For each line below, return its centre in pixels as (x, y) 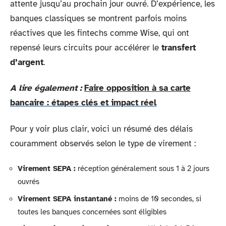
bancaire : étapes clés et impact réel (83, 103)
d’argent (27, 62)
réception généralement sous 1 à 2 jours (143, 168)
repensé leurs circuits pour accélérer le (86, 47)
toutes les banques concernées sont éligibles (92, 212)
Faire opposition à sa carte (137, 88)
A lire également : (46, 88)
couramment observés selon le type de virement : (103, 143)
